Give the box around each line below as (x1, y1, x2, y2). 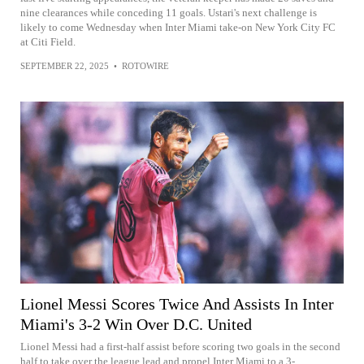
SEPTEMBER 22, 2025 (20, 61, 109, 71)
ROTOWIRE (122, 61, 169, 71)
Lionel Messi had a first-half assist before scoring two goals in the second (20, 340, 340, 353)
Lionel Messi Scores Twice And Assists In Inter (20, 295, 334, 314)
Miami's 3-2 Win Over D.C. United (20, 315, 252, 334)
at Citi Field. (20, 36, 76, 49)
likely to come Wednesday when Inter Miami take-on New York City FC (20, 21, 336, 34)
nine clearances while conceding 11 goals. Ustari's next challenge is (20, 6, 317, 19)
